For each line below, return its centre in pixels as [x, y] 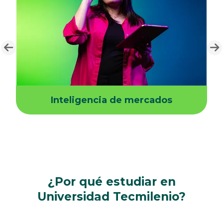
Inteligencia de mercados [111, 100]
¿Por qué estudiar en [111, 182]
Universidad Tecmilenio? [111, 197]
